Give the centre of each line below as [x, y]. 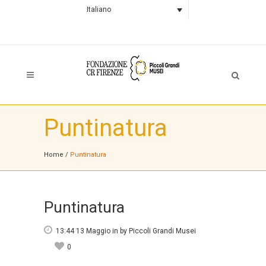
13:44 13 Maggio [83, 231]
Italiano [99, 10]
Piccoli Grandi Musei [162, 231]
